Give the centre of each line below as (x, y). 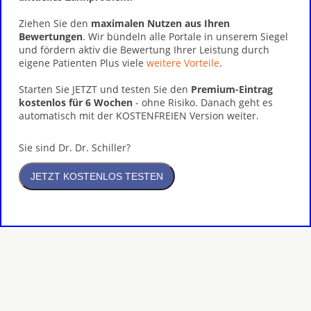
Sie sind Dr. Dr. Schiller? (75, 148)
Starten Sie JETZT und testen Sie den (105, 89)
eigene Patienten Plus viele (83, 63)
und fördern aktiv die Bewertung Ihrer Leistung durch (144, 50)
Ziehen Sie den (55, 23)
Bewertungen (51, 36)
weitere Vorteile (183, 63)
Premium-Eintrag (232, 89)
